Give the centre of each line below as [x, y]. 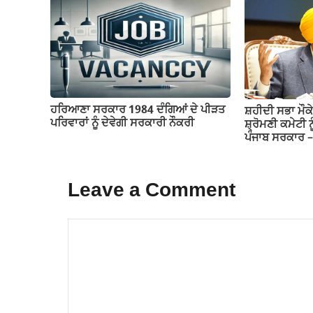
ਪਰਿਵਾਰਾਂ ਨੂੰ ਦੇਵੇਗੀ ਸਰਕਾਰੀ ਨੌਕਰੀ [122, 124]
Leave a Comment [152, 191]
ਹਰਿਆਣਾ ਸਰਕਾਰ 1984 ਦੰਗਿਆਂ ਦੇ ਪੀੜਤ [138, 110]
